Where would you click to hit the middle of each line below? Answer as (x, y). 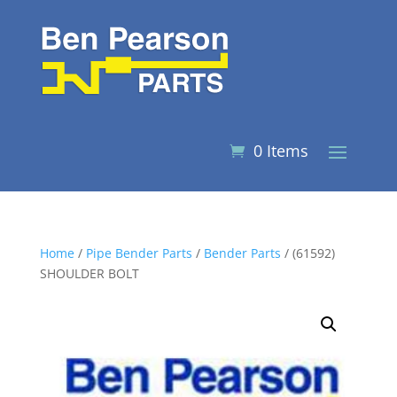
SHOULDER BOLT (89, 273)
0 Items (281, 151)
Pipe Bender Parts (139, 253)
